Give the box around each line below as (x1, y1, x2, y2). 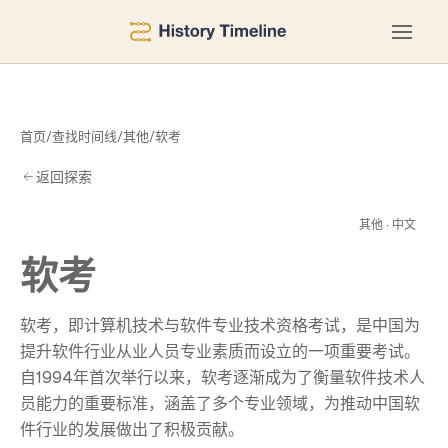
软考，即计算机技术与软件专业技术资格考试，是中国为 (20, 315, 420, 336)
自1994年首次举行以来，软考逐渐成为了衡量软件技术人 (20, 367, 425, 388)
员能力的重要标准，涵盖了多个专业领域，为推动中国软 (20, 393, 420, 414)
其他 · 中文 (359, 217, 416, 233)
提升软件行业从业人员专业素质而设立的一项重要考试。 (20, 341, 420, 362)
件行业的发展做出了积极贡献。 (20, 419, 244, 440)
